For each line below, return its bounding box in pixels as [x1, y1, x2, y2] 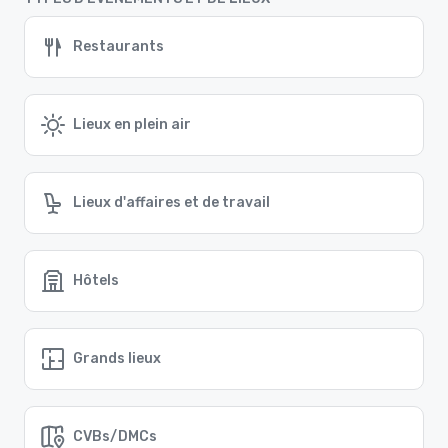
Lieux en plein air [73, 116, 191, 134]
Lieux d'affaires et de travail [73, 194, 270, 212]
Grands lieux [73, 350, 161, 368]
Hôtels [73, 272, 119, 290]
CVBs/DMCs [73, 428, 157, 446]
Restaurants [73, 38, 164, 56]
